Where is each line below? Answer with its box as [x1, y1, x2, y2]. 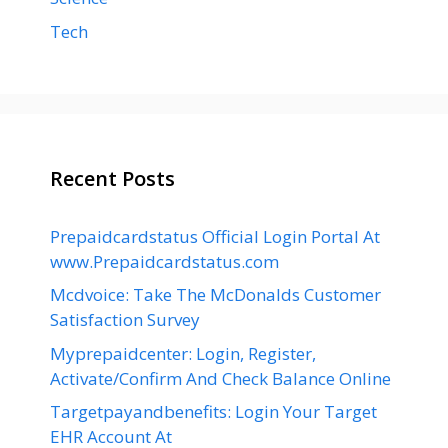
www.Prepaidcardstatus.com [50, 249, 279, 273]
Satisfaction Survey [50, 308, 200, 332]
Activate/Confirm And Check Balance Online [50, 366, 391, 390]
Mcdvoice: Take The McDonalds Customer [50, 283, 381, 307]
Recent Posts [50, 164, 175, 192]
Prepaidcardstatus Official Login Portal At [50, 224, 380, 248]
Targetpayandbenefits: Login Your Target [50, 400, 377, 424]
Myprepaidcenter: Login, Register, [50, 341, 316, 365]
